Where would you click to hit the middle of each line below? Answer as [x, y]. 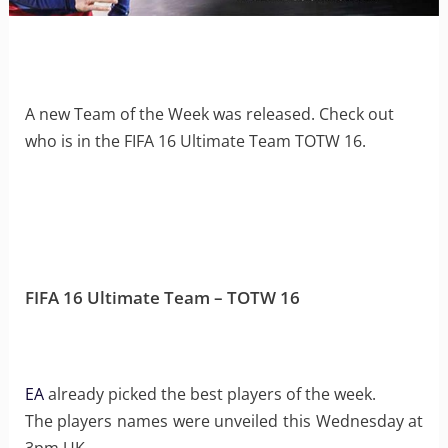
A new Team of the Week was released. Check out [209, 113]
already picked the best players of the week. [209, 394]
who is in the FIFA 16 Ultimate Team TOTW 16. [195, 140]
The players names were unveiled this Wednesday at [224, 421]
